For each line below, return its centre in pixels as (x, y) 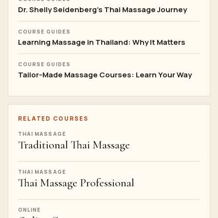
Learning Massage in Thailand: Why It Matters (102, 42)
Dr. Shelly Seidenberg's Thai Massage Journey (102, 9)
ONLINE (30, 210)
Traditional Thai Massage (74, 145)
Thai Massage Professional (76, 183)
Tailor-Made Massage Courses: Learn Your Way (105, 75)
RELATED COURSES (53, 118)
